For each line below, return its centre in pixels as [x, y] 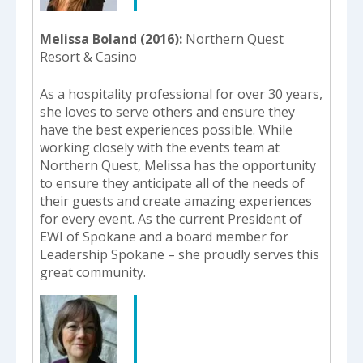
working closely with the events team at [160, 147]
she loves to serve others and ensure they [167, 111]
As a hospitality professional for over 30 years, [181, 94]
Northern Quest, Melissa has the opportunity [178, 165]
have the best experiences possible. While [166, 129]
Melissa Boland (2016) [109, 38]
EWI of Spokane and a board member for [164, 236]
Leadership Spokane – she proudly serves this [179, 254]
